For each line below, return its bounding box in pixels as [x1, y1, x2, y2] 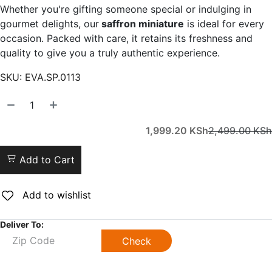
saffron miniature [99, 17, 184, 30]
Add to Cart [16, 153, 75, 166]
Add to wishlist [19, 188, 91, 201]
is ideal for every [184, 17, 264, 30]
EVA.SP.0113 [25, 70, 81, 83]
